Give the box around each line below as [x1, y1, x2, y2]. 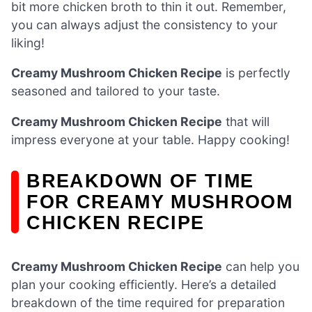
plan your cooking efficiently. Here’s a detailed [11, 277, 276, 292]
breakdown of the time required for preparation [11, 295, 285, 311]
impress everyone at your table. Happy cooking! [11, 132, 290, 147]
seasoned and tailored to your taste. [11, 84, 220, 99]
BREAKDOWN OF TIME [26, 169, 254, 192]
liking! [11, 35, 45, 50]
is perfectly [222, 65, 290, 81]
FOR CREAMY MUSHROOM [26, 190, 293, 212]
